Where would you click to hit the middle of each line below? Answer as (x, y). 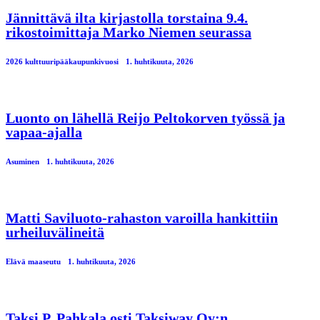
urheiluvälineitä (55, 232)
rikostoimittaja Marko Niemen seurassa (129, 32)
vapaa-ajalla (44, 132)
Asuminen (22, 162)
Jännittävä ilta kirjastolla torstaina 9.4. (127, 18)
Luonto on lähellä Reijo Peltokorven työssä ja (145, 118)
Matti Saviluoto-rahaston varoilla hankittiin (142, 218)
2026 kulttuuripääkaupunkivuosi (62, 62)
